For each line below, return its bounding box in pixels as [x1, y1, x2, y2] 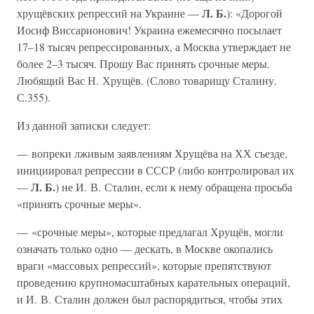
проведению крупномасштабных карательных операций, [17, 275, 290, 289]
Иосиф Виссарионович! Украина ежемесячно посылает [17, 22, 282, 37]
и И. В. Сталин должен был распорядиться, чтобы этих [17, 292, 282, 306]
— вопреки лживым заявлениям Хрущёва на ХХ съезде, [17, 146, 287, 161]
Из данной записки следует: [17, 118, 151, 132]
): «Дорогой [226, 6, 282, 20]
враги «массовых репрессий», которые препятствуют [17, 258, 271, 273]
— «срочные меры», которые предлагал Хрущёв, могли [17, 224, 283, 239]
